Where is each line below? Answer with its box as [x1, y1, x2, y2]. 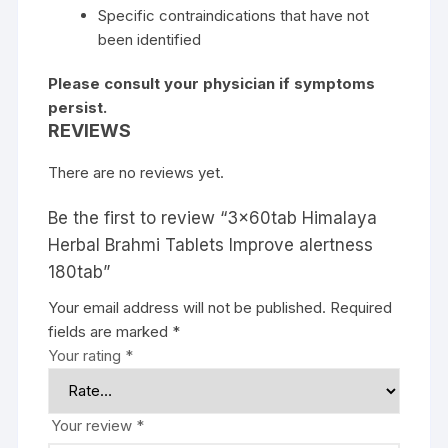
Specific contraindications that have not [98, 5, 370, 25]
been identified [98, 29, 202, 49]
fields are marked [48, 321, 173, 341]
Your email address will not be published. [48, 297, 327, 317]
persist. [48, 97, 108, 117]
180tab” [48, 261, 111, 282]
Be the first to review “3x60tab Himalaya [48, 207, 378, 228]
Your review [51, 415, 137, 435]
